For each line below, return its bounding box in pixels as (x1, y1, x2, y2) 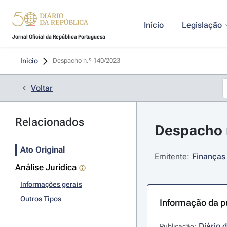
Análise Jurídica (15, 162, 77, 172)
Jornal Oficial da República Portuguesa (12, 34, 105, 40)
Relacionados (15, 116, 84, 128)
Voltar (31, 83, 53, 93)
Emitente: (154, 152, 190, 161)
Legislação (181, 20, 222, 30)
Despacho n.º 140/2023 (53, 57, 122, 64)
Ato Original (20, 145, 65, 155)
